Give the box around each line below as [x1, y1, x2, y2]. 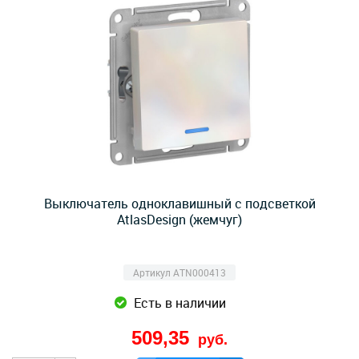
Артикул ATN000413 [133, 266, 226, 279]
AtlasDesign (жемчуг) [117, 211, 242, 228]
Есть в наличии [133, 294, 226, 312]
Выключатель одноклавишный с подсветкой [43, 195, 316, 212]
